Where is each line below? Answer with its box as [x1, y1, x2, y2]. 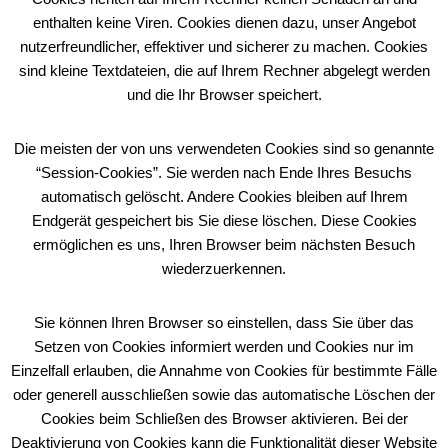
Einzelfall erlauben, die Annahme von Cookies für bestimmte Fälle [11, 362, 437, 379]
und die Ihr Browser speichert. [126, 86, 322, 103]
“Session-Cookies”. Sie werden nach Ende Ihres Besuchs [36, 164, 412, 181]
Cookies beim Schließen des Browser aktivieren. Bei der [40, 410, 408, 427]
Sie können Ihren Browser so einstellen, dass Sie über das [34, 314, 414, 331]
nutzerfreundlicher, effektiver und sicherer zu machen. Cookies [20, 38, 428, 55]
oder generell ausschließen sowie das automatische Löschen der [13, 386, 435, 403]
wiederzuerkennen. [162, 260, 286, 277]
